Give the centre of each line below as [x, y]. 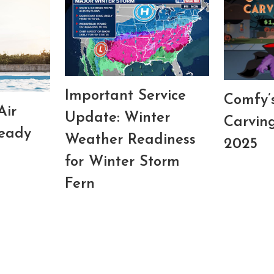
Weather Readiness [130, 140]
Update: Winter [117, 118]
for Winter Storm [122, 162]
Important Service [125, 96]
